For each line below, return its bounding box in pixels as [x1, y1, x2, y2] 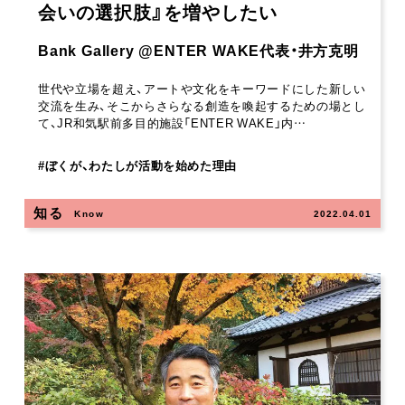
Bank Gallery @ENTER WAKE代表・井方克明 [38, 38, 359, 61]
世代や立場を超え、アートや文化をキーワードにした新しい [38, 79, 366, 97]
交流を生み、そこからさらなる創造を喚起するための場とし [38, 96, 366, 114]
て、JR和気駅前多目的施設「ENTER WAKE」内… [38, 113, 306, 131]
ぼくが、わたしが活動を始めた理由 [44, 155, 238, 174]
